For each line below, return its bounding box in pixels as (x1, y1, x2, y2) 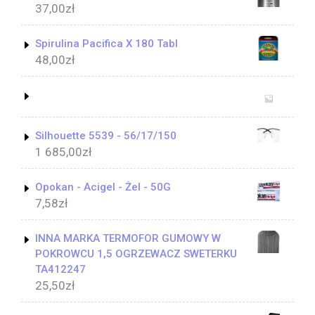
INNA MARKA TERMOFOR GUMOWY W (35, 231, 221, 245)
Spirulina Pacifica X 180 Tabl (35, 37, 178, 50)
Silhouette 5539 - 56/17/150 (35, 129, 176, 142)
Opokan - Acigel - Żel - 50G (35, 180, 171, 193)
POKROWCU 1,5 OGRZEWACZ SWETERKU (35, 247, 237, 260)
